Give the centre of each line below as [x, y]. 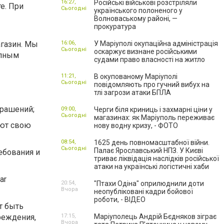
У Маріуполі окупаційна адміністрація [156, 43]
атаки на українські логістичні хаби [151, 166]
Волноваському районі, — [136, 18]
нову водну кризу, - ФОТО [136, 125]
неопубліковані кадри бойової [143, 191]
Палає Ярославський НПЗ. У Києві [148, 150]
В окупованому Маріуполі [136, 76]
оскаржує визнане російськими [145, 51]
